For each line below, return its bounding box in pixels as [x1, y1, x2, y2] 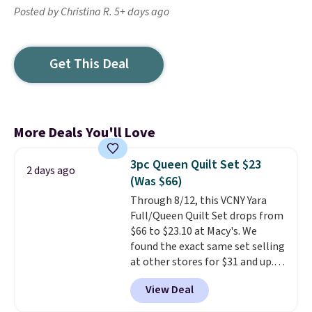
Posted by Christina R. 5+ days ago [14, 4, 169, 19]
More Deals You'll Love [14, 123, 155, 143]
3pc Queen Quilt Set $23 [130, 156, 261, 173]
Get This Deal [49, 54, 129, 74]
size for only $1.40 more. [130, 285, 247, 300]
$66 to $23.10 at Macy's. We [130, 224, 257, 239]
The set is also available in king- [130, 270, 282, 285]
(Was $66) [130, 173, 182, 190]
